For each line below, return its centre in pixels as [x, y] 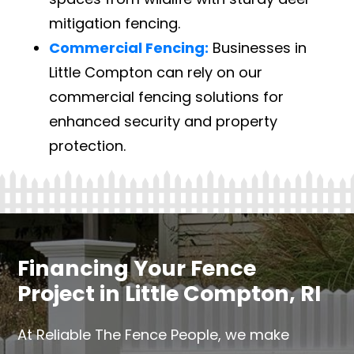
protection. [88, 145]
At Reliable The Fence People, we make [154, 335]
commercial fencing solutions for [167, 96]
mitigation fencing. [115, 23]
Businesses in [258, 47]
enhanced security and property [164, 121]
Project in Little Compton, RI [169, 293]
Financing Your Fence [137, 268]
